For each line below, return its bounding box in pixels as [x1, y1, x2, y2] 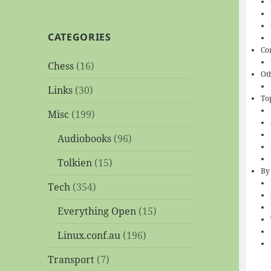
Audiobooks [57, 132, 112, 146]
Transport [48, 253, 95, 267]
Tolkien [57, 156, 93, 170]
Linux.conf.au [57, 229, 121, 243]
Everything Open [57, 204, 137, 218]
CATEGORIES [48, 30, 111, 44]
